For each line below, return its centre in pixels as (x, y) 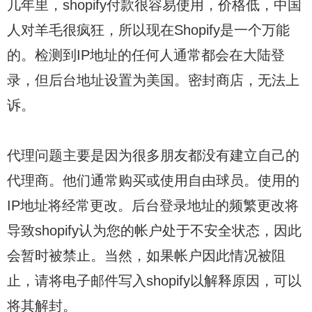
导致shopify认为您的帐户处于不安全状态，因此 (154, 230)
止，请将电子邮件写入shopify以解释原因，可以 (154, 280)
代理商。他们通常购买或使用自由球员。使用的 (153, 180)
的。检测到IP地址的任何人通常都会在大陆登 (146, 55)
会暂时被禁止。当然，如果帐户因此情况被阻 (146, 255)
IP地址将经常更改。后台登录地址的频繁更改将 (153, 205)
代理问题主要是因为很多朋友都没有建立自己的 (153, 155)
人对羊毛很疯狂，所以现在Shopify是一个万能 (148, 30)
